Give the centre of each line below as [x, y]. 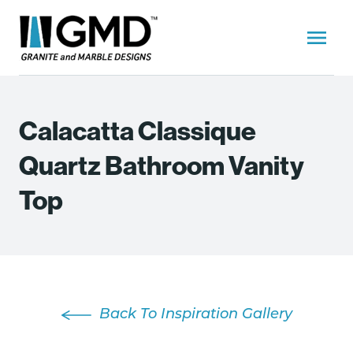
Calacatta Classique [137, 131]
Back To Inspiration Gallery [195, 315]
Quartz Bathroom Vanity [162, 165]
